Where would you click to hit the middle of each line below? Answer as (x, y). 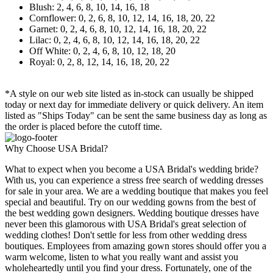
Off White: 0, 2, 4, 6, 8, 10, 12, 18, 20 (102, 51)
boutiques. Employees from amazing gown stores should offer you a (136, 246)
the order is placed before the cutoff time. (83, 126)
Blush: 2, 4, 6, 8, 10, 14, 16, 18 (89, 7)
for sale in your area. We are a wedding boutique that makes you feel (136, 191)
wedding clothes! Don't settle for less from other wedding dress (126, 235)
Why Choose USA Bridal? (56, 148)
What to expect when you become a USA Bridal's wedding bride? (132, 169)
